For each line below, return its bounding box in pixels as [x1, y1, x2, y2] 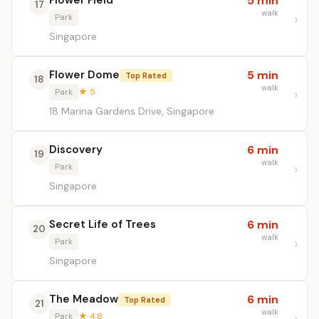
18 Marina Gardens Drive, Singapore [49, 105, 214, 117]
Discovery [49, 142, 103, 157]
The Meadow [49, 292, 118, 306]
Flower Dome [49, 68, 120, 82]
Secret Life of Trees [49, 217, 156, 231]
